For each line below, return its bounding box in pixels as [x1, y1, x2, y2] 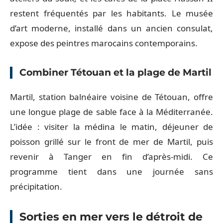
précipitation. [10, 181, 62, 192]
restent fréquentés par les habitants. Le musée [10, 7, 213, 19]
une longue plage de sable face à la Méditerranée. [10, 106, 213, 117]
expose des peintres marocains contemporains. [10, 37, 198, 49]
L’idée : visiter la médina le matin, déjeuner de [10, 121, 213, 132]
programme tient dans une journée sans [10, 166, 213, 177]
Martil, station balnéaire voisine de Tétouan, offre [10, 91, 213, 103]
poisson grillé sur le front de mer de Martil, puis [10, 136, 213, 147]
